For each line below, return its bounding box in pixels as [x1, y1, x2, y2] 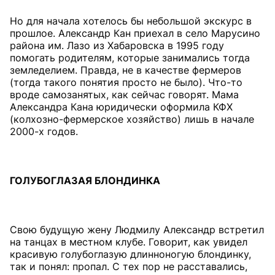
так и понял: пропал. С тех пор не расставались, [10, 260, 247, 273]
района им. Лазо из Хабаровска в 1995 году [10, 39, 224, 52]
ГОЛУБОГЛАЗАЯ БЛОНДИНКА [10, 174, 160, 187]
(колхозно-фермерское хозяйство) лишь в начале [10, 112, 254, 125]
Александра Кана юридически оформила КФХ [10, 100, 233, 113]
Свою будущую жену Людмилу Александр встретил [10, 223, 264, 236]
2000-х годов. [10, 125, 78, 137]
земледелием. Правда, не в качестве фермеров [10, 63, 241, 76]
